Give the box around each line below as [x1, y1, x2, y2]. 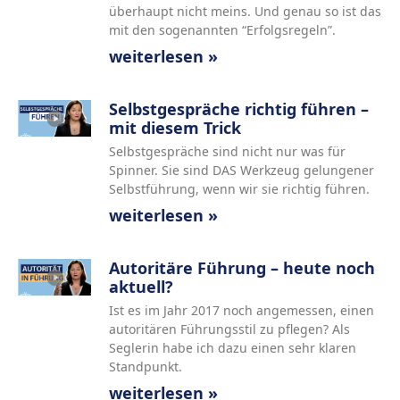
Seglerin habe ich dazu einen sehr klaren [108, 339, 356, 356]
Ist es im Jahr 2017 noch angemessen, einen [108, 302, 374, 319]
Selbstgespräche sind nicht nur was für [108, 143, 346, 160]
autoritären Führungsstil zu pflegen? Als [108, 321, 350, 337]
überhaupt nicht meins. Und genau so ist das [108, 3, 381, 20]
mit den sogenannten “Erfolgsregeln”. [108, 21, 336, 38]
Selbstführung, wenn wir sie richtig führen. [108, 180, 370, 197]
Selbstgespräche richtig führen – [108, 98, 369, 120]
